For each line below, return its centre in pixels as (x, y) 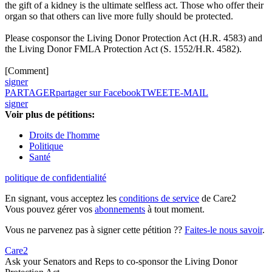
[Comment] (27, 71)
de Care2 (218, 199)
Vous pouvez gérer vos (50, 209)
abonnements (120, 209)
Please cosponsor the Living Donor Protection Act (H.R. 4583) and (134, 38)
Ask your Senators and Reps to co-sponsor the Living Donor (121, 262)
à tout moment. (175, 209)
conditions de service (159, 199)
